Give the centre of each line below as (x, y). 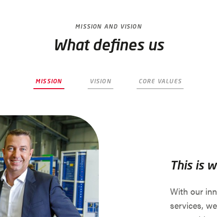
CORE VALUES (160, 81)
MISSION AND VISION (108, 26)
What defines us (108, 44)
